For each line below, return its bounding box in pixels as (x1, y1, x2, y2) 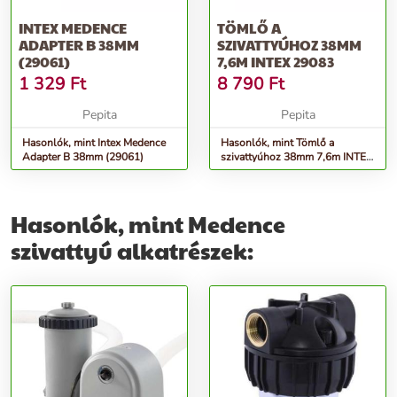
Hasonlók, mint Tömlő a (221, 136, 334, 150)
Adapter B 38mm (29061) (22, 150, 144, 164)
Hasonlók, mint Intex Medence (22, 136, 166, 150)
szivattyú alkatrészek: (11, 235, 253, 266)
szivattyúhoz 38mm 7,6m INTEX (221, 150, 373, 164)
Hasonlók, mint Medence (11, 208, 285, 239)
